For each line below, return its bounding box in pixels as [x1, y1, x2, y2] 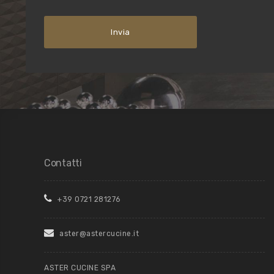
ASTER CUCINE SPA [44, 263, 116, 272]
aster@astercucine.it [57, 229, 139, 238]
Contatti [44, 157, 82, 169]
